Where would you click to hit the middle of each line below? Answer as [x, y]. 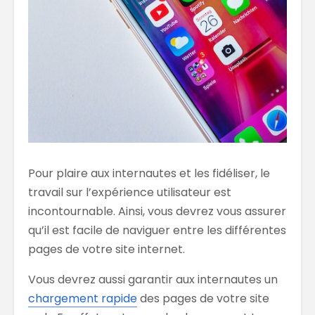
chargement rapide [83, 298]
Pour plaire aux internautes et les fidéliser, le [149, 173]
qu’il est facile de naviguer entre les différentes [157, 230]
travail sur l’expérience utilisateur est [130, 192]
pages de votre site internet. [107, 249]
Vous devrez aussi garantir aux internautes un [153, 279]
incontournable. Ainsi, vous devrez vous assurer [157, 211]
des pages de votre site [203, 298]
